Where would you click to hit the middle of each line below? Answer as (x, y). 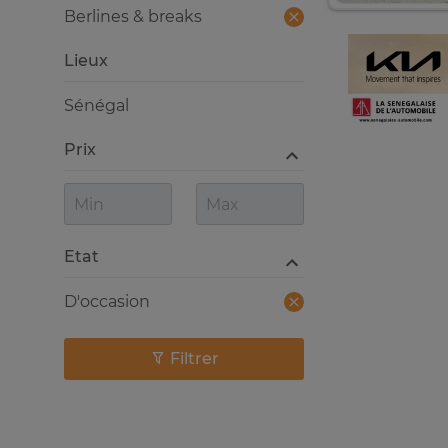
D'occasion (107, 301)
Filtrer (194, 358)
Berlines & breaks (133, 16)
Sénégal (96, 105)
